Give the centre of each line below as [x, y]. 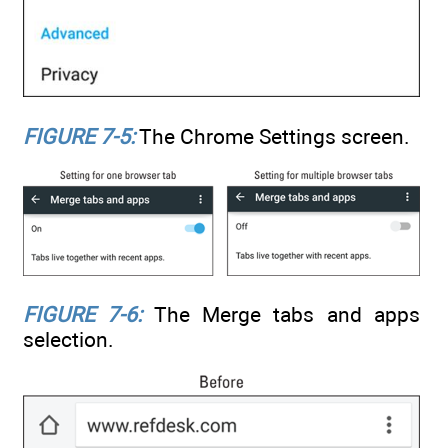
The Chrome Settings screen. [272, 136]
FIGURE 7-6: [83, 315]
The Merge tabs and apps [281, 315]
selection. [68, 340]
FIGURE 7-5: [79, 136]
